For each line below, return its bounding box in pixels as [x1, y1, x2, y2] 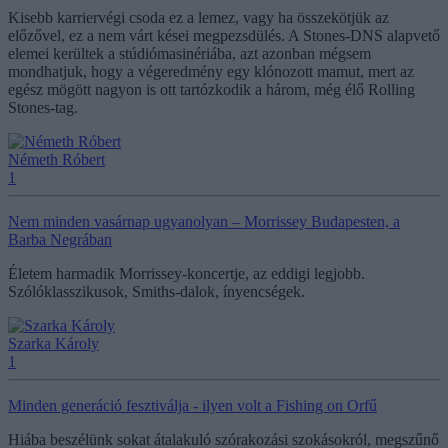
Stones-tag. [8, 98, 78, 116]
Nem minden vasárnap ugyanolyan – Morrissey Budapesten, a [8, 212, 400, 230]
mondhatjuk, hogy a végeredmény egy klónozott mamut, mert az [8, 62, 414, 80]
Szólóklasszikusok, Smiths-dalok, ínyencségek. [8, 282, 305, 300]
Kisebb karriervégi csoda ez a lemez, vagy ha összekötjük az [8, 8, 389, 26]
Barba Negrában [8, 230, 112, 248]
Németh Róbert [8, 150, 105, 168]
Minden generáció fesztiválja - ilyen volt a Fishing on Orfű [8, 396, 377, 414]
